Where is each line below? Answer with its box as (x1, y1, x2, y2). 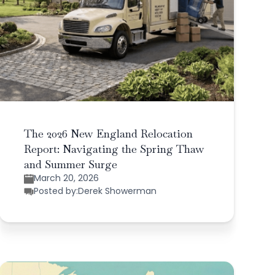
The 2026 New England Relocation (23, 126, 193, 141)
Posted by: (33, 185, 78, 198)
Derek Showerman (77, 185, 157, 198)
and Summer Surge (23, 157, 117, 172)
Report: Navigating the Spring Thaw (23, 142, 204, 157)
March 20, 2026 (33, 172, 99, 185)
